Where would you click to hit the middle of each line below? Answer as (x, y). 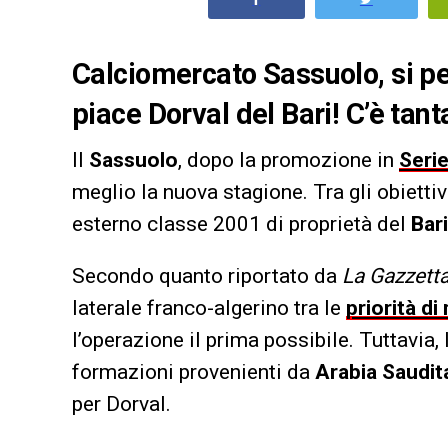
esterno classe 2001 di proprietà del (241, 223)
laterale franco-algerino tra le (209, 307)
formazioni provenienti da (193, 371)
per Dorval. (121, 403)
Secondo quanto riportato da (207, 275)
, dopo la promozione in (288, 159)
